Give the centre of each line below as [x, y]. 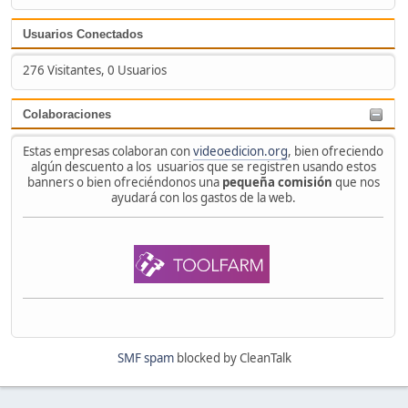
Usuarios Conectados [83, 34]
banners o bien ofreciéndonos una [124, 182]
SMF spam [145, 358]
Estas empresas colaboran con [108, 151]
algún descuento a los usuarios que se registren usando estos [203, 166]
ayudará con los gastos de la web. [203, 197]
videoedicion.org [240, 151]
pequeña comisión [277, 182]
